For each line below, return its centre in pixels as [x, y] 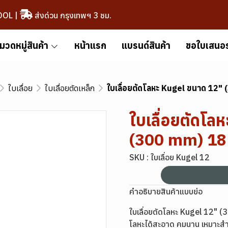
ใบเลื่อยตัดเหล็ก [70, 88]
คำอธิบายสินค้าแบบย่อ [166, 191]
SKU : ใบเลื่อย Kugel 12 [169, 157]
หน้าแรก [90, 46]
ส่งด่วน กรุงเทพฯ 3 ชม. [72, 15]
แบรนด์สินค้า [146, 46]
